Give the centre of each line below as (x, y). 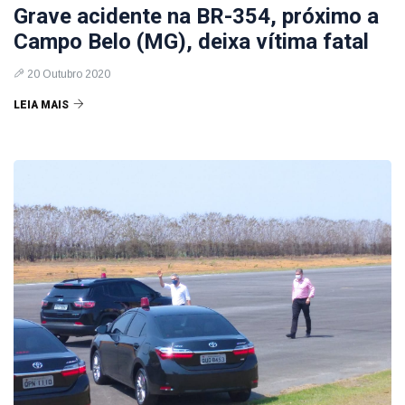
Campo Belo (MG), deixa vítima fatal (191, 42)
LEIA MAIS (41, 105)
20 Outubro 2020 (69, 74)
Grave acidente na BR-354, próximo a (196, 16)
